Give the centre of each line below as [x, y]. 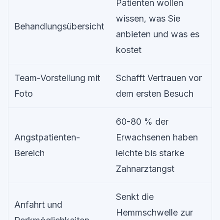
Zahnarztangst [145, 169]
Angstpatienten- [47, 137]
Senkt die [135, 197]
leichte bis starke [150, 153]
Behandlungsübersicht [59, 26]
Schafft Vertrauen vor [159, 78]
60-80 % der [142, 122]
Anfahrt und [38, 205]
